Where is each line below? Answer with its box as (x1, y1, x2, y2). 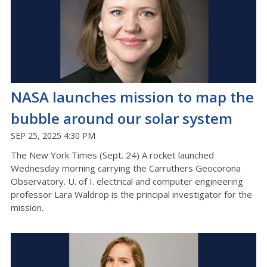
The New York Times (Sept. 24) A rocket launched (11, 148, 214, 161)
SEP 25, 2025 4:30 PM (11, 129, 95, 141)
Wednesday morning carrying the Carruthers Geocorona (11, 162, 241, 174)
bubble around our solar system (11, 108, 232, 128)
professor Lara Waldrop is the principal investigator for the (11, 188, 252, 200)
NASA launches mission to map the (11, 86, 254, 107)
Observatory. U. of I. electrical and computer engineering (11, 175, 243, 187)
